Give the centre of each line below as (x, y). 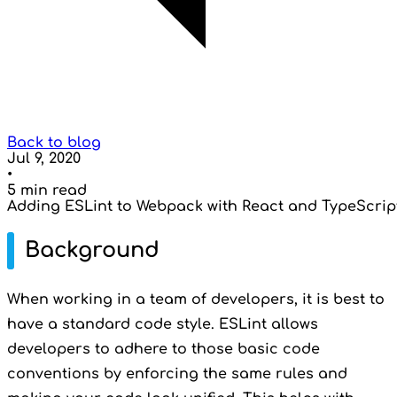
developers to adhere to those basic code (163, 349)
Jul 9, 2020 (44, 159)
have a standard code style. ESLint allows (163, 324)
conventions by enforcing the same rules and (177, 374)
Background (92, 250)
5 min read (47, 191)
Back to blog (54, 143)
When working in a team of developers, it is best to (196, 299)
